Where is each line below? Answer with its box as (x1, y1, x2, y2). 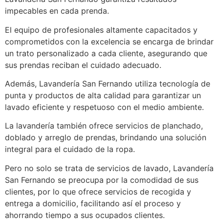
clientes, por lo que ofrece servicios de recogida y (5, 186, 191, 197)
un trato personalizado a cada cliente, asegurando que (5, 48, 207, 58)
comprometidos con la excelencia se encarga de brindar (5, 36, 214, 46)
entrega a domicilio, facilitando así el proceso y (5, 198, 181, 208)
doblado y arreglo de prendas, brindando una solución (5, 132, 206, 143)
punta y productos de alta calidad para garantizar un (5, 90, 201, 100)
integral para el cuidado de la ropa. (5, 144, 135, 154)
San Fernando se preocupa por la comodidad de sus (5, 175, 198, 185)
